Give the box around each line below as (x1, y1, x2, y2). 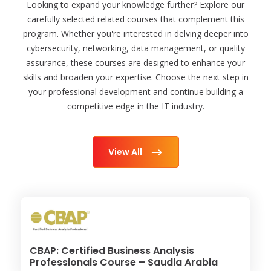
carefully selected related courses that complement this (27, 13, 244, 25)
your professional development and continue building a (28, 85, 243, 97)
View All (108, 145, 144, 158)
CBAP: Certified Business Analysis (30, 243, 195, 258)
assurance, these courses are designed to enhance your (26, 56, 245, 68)
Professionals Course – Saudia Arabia (30, 255, 218, 269)
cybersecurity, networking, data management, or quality (26, 42, 245, 54)
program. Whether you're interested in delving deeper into (22, 27, 249, 39)
